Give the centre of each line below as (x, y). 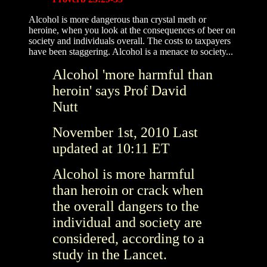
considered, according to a (128, 238)
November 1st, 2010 (111, 132)
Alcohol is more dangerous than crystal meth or (117, 19)
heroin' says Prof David (119, 90)
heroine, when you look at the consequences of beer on (132, 30)
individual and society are (127, 222)
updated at (84, 148)
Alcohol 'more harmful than (133, 74)
